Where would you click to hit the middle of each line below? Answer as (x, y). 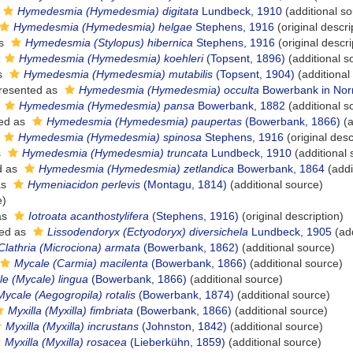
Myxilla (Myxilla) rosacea (66, 342)
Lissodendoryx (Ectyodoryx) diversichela (148, 232)
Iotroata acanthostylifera (89, 216)
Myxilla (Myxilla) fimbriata (71, 310)
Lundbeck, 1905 (290, 232)
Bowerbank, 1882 (240, 106)
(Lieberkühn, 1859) (176, 342)
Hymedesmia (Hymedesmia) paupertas (144, 121)
